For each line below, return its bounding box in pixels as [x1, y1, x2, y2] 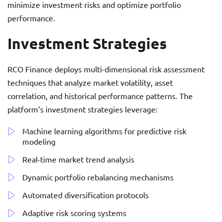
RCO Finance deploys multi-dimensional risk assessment [7, 64, 205, 74]
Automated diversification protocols [22, 190, 149, 200]
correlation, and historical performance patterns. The [7, 91, 193, 101]
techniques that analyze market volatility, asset [7, 77, 173, 88]
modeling [22, 136, 55, 147]
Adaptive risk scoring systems [22, 208, 126, 218]
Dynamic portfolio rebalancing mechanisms [22, 172, 173, 182]
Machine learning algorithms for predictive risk [22, 126, 186, 136]
